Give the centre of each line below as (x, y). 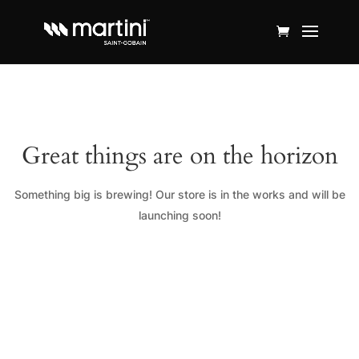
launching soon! (179, 215)
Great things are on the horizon (179, 156)
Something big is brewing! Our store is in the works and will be (179, 194)
